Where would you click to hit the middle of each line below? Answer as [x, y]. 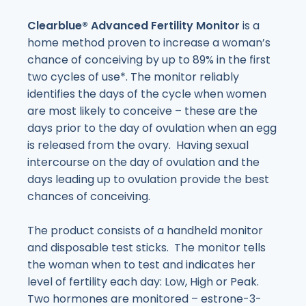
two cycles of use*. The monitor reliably [133, 77]
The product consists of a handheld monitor [145, 231]
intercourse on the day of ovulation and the [143, 163]
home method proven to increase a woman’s [149, 43]
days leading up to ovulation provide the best [148, 180]
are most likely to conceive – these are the [142, 111]
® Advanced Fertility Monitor [162, 26]
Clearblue [55, 26]
